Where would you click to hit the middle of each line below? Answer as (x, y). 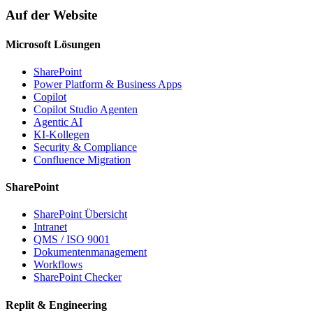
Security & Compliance (85, 147)
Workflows (58, 265)
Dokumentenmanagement (90, 252)
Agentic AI (58, 122)
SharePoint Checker (78, 277)
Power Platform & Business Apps (108, 84)
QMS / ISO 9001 (72, 240)
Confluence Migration (82, 159)
